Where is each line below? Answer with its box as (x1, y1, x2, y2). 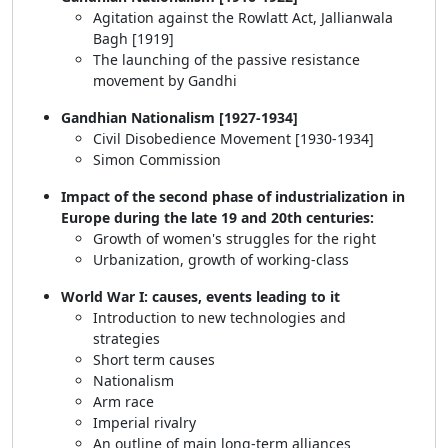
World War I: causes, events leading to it (61, 287, 340, 306)
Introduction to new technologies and (93, 308, 346, 327)
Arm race (93, 392, 154, 411)
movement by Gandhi (93, 71, 241, 90)
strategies (93, 329, 164, 348)
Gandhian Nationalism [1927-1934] (61, 108, 298, 127)
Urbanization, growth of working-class (93, 250, 353, 269)
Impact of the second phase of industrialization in (61, 187, 405, 206)
